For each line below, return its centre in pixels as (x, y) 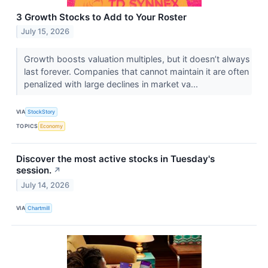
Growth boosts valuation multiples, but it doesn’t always (137, 59)
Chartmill (39, 208)
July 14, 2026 (45, 185)
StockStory (42, 112)
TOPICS (27, 126)
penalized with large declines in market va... (112, 84)
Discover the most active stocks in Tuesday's (115, 159)
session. (34, 170)
